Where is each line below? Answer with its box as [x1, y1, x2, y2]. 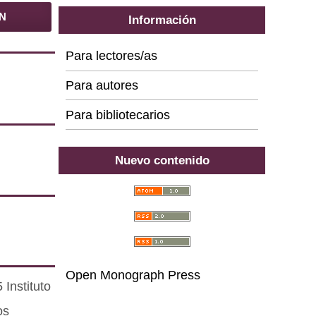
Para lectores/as [66, 49, 158, 63]
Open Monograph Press [66, 267, 201, 282]
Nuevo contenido [114, 153, 209, 168]
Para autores [66, 78, 139, 92]
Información [128, 13, 196, 28]
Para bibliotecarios [66, 107, 171, 122]
